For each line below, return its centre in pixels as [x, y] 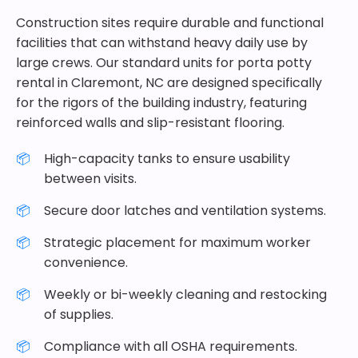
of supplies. [79, 314]
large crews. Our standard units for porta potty [164, 63]
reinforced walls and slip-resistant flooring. [150, 123]
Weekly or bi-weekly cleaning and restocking [185, 294]
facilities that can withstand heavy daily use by [162, 43]
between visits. [90, 179]
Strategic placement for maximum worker [177, 243]
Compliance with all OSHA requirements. [171, 346]
